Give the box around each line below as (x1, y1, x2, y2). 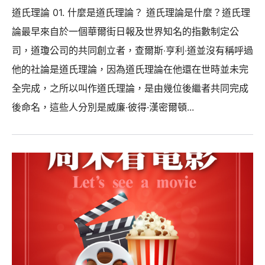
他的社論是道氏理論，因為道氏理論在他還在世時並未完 (12, 63, 248, 75)
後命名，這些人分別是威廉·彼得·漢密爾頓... (12, 101, 194, 113)
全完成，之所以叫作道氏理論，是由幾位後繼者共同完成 (12, 82, 248, 94)
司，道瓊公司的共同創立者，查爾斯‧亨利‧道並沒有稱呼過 (12, 44, 253, 56)
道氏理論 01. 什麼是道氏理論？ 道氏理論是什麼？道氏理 (12, 6, 250, 18)
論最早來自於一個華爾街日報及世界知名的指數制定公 (12, 25, 239, 37)
